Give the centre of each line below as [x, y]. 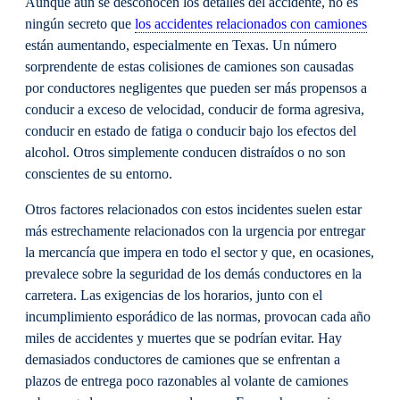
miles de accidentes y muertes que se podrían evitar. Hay [183, 339]
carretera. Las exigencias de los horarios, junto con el [174, 296]
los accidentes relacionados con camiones [251, 25]
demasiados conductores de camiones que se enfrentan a [183, 360]
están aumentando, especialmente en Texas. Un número [181, 46]
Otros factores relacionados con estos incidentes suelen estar [193, 210]
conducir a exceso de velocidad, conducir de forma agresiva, [195, 110]
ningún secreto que [80, 25]
